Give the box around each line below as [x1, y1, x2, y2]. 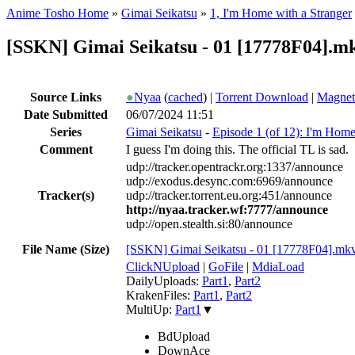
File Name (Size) [22, 242, 109, 256]
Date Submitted [24, 107, 108, 121]
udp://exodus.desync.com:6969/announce [126, 174, 333, 188]
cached [168, 90, 203, 104]
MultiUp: [126, 302, 175, 316]
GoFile [208, 259, 243, 273]
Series [50, 124, 82, 139]
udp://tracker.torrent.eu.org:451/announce [126, 188, 332, 202]
